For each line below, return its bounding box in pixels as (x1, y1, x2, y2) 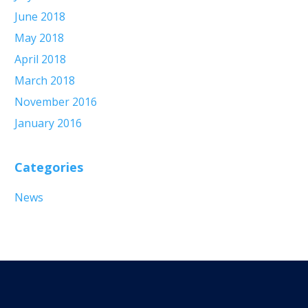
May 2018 (14, 30, 64, 45)
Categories (14, 159, 83, 175)
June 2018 (14, 9, 65, 24)
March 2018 (14, 73, 75, 88)
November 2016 (14, 94, 97, 109)
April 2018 (14, 52, 66, 67)
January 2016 (14, 115, 82, 131)
